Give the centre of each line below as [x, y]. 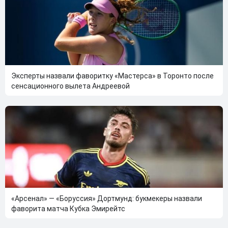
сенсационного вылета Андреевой [70, 86]
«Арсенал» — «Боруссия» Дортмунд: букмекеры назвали [107, 198]
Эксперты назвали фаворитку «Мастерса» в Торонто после [112, 76]
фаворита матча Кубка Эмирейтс [68, 208]
